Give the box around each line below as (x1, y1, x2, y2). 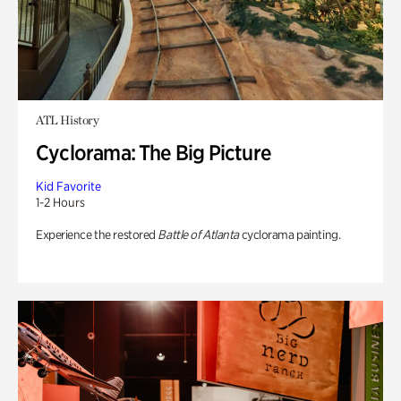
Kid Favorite (36, 179, 101, 193)
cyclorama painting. (238, 227, 341, 242)
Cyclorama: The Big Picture (36, 140, 271, 166)
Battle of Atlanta (158, 227, 239, 242)
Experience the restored (36, 227, 158, 242)
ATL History (36, 113, 99, 127)
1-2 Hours (36, 195, 85, 209)
